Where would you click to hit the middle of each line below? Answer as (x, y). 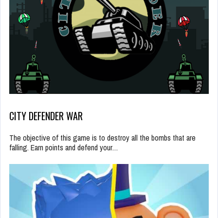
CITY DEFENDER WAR (46, 116)
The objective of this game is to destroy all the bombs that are (102, 137)
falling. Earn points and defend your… (64, 147)
